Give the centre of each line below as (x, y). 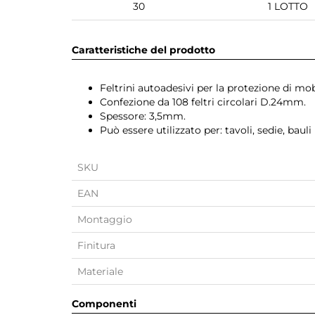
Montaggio (105, 219)
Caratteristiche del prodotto (143, 50)
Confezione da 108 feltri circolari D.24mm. (203, 102)
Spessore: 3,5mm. (143, 116)
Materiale (100, 271)
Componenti (104, 304)
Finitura (96, 245)
